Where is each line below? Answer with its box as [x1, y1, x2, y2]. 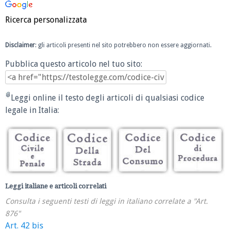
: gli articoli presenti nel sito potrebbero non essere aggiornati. [35, 41, 212, 49]
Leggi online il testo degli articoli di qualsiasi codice [11, 92, 204, 103]
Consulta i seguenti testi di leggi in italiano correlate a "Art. [5, 197, 208, 206]
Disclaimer [5, 41, 35, 49]
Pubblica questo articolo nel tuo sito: [5, 59, 142, 69]
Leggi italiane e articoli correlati [5, 182, 106, 190]
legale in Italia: [5, 105, 59, 115]
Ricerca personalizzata [5, 14, 87, 25]
